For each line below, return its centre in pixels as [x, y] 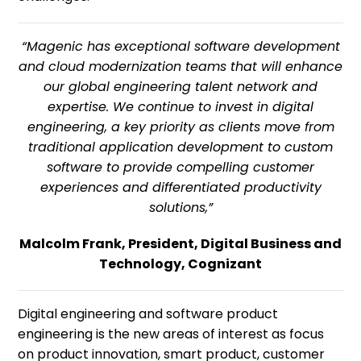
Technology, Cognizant [180, 264]
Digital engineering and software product [148, 314]
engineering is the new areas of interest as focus [171, 334]
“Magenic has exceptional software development [180, 46]
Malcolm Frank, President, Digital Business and [180, 244]
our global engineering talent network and [180, 87]
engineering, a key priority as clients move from [180, 127]
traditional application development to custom [180, 147]
